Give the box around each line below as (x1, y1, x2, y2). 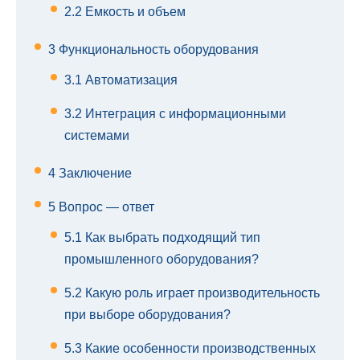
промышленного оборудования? (64, 252, 259, 267)
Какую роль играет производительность (82, 286, 320, 301)
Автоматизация (82, 73, 178, 88)
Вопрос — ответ (55, 200, 154, 215)
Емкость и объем (82, 5, 186, 19)
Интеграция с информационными (82, 107, 286, 121)
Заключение (55, 166, 132, 181)
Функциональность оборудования (55, 43, 259, 57)
